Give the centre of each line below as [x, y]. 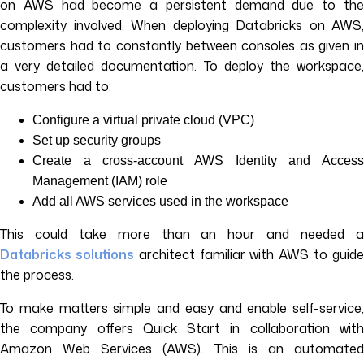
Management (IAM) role [100, 180]
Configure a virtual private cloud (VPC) [143, 119]
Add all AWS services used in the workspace [160, 201]
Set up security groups [97, 140]
